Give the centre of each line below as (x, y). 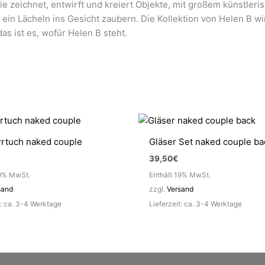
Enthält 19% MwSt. (180, 174)
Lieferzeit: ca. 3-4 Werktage (195, 203)
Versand (180, 189)
